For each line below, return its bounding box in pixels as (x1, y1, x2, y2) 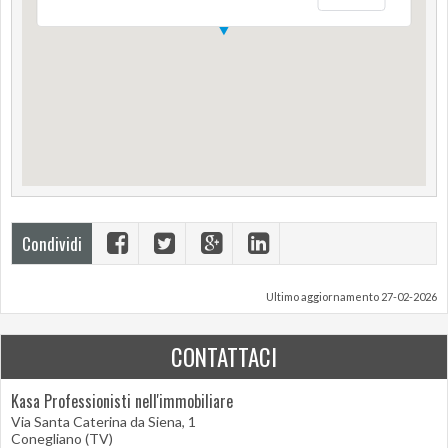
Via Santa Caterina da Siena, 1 (11, 413, 196, 430)
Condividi (22, 231, 82, 256)
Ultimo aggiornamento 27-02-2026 (266, 290, 437, 303)
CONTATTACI (171, 340, 277, 374)
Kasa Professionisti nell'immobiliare (11, 389, 233, 413)
